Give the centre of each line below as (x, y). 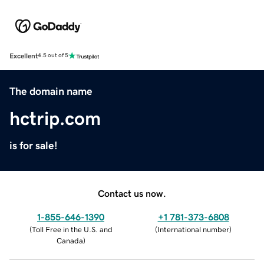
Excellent (24, 56)
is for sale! (34, 145)
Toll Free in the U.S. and (72, 229)
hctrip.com (55, 118)
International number (193, 229)
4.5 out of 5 (53, 56)
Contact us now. (132, 193)
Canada (70, 240)
